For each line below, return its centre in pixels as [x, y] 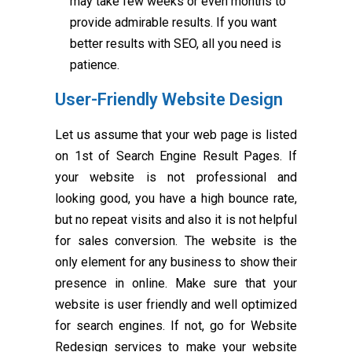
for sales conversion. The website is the [176, 241]
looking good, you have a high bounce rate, [176, 199]
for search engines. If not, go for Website [176, 326]
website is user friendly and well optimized [176, 305]
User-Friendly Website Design [169, 100]
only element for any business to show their [176, 262]
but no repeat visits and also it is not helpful [176, 220]
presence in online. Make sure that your [176, 284]
